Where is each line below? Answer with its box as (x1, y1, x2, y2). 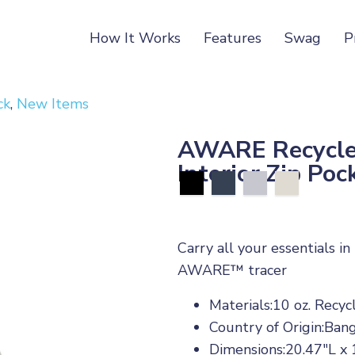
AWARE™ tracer (177, 261, 287, 280)
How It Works (90, 29, 181, 48)
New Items (17, 94, 89, 113)
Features (204, 29, 262, 48)
